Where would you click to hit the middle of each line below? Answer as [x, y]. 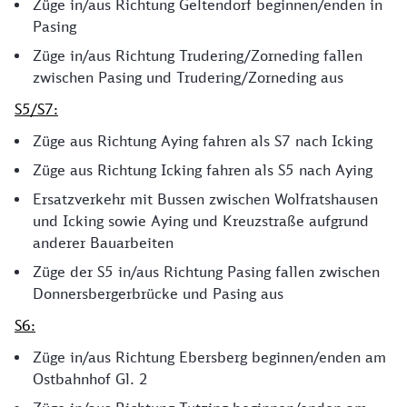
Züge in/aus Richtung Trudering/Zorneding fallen [198, 55]
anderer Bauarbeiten [103, 242]
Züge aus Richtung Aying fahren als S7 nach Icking [203, 140]
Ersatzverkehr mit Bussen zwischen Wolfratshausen [205, 199]
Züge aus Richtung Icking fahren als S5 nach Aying [203, 169]
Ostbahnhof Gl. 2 [90, 378]
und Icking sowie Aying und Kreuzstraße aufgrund [201, 220]
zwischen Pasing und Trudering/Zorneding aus [188, 77]
